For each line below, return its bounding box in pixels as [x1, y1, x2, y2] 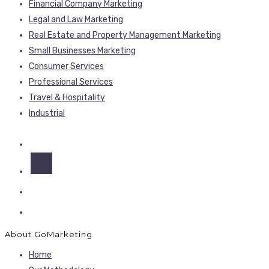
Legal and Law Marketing [29, 14, 123, 25]
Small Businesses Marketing [29, 46, 136, 56]
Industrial [29, 108, 65, 119]
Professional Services [29, 77, 113, 88]
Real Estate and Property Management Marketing [29, 30, 221, 41]
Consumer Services [29, 61, 104, 72]
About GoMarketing [5, 229, 92, 239]
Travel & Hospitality [29, 92, 105, 103]
